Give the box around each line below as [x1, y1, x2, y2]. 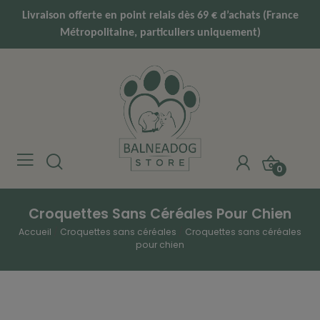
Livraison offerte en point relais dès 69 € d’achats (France [21, 10, 299, 21]
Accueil [19, 226, 51, 239]
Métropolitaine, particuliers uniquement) [59, 27, 261, 39]
